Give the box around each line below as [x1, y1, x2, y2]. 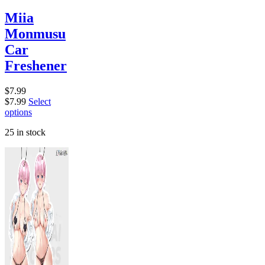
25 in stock [5, 127, 46, 138]
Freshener [5, 58, 67, 74]
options [5, 107, 32, 118]
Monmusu [5, 26, 66, 42]
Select [28, 96, 51, 107]
